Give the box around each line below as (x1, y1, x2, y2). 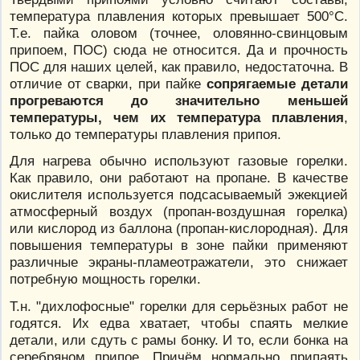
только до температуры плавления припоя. (10, 126, 281, 143)
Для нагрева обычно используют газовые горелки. (10, 153, 348, 170)
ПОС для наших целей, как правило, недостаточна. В (10, 59, 348, 76)
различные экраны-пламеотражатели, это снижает (10, 254, 348, 271)
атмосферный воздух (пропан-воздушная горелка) (10, 203, 348, 220)
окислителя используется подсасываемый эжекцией (10, 186, 348, 203)
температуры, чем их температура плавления (10, 109, 344, 126)
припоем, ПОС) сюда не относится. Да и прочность (10, 42, 348, 59)
